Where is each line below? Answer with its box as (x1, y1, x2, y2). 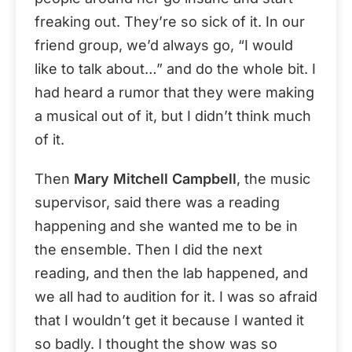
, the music (236, 170, 310, 187)
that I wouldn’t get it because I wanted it (35, 311, 304, 328)
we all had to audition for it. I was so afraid (35, 288, 317, 305)
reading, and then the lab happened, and (35, 264, 308, 281)
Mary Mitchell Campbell (74, 170, 236, 187)
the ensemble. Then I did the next (35, 240, 262, 258)
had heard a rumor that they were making (35, 83, 314, 101)
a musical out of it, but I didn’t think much (35, 107, 311, 124)
